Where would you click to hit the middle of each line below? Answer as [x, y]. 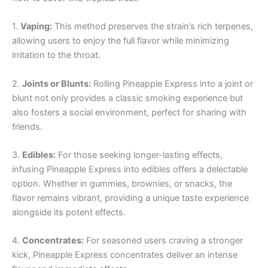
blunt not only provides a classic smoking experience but [127, 98]
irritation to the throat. [56, 55]
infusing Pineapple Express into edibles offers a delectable [130, 170]
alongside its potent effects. [69, 213]
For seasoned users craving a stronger [163, 241]
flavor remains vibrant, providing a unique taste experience [130, 198]
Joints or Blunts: [57, 83]
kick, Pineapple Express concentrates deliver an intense [125, 255]
